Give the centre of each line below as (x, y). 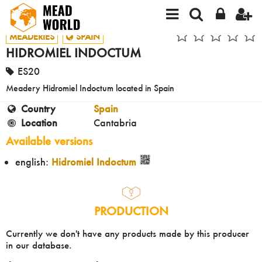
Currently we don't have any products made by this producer (127, 233)
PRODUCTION (131, 211)
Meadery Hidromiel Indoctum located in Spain (90, 88)
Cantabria (115, 123)
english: (33, 162)
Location (39, 123)
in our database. (39, 245)
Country (38, 109)
